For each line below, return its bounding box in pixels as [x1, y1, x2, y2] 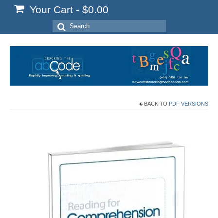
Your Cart [27, 4, 76, 15]
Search [52, 20, 81, 30]
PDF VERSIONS [169, 101, 208, 107]
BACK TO [143, 101, 169, 107]
